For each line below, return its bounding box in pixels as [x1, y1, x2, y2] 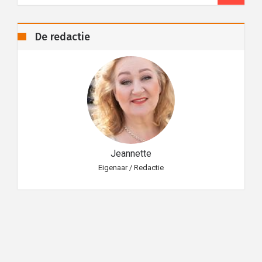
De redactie [35, 30, 90, 43]
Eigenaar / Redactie [98, 163, 164, 173]
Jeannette [111, 148, 151, 160]
